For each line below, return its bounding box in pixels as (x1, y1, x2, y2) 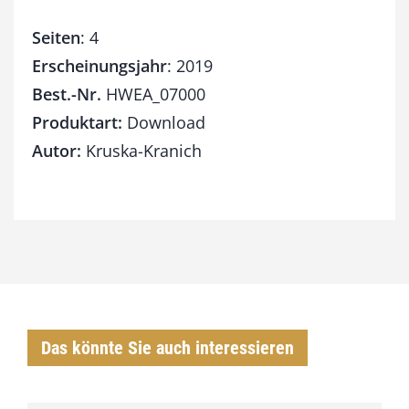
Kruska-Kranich (81, 139, 202, 162)
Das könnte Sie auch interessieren (41, 336, 294, 359)
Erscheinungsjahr (32, 54, 167, 77)
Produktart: (32, 110, 122, 133)
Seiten (32, 26, 80, 48)
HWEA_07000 (101, 82, 205, 105)
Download (122, 110, 205, 133)
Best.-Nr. (32, 82, 101, 105)
